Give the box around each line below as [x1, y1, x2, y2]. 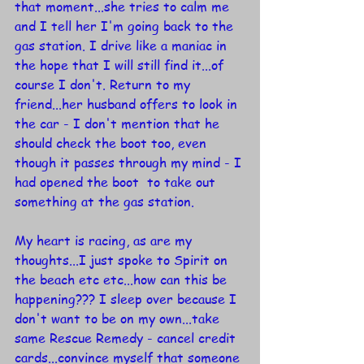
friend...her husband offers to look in [15, 95, 241, 114]
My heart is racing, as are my [15, 232, 196, 250]
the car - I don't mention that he [15, 115, 223, 133]
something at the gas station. [15, 193, 194, 211]
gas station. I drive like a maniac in [15, 37, 231, 55]
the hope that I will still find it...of [15, 56, 227, 75]
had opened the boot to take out [15, 173, 219, 192]
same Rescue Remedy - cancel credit [15, 329, 240, 348]
